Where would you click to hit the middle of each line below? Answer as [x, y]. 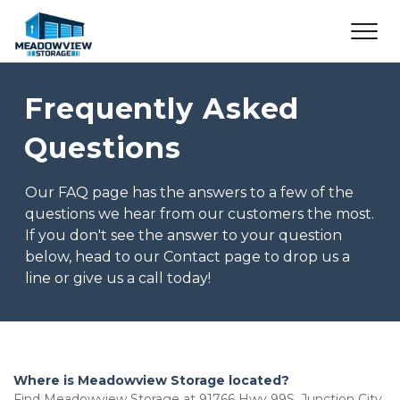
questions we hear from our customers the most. [200, 214]
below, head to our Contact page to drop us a [187, 257]
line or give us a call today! [118, 278]
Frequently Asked [162, 108]
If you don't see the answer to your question [183, 235]
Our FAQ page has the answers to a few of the [189, 192]
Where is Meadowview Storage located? [151, 380]
